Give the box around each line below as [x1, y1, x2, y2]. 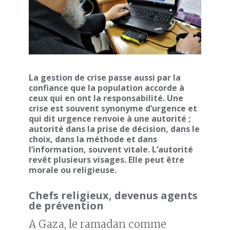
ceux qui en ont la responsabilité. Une [29, 92, 183, 104]
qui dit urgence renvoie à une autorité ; [29, 113, 190, 125]
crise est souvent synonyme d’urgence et [29, 103, 197, 114]
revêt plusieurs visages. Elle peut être [29, 154, 184, 166]
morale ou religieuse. [29, 164, 117, 176]
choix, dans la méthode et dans [29, 133, 157, 145]
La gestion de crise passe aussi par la [29, 72, 181, 84]
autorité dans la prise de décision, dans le [29, 123, 200, 135]
